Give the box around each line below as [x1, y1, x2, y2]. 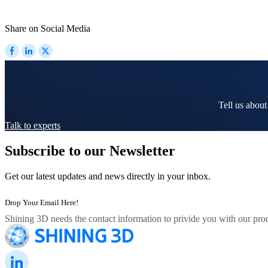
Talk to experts [5, 120, 60, 131]
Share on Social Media [5, 23, 90, 33]
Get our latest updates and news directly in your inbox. [5, 171, 211, 182]
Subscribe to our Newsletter [5, 143, 175, 159]
